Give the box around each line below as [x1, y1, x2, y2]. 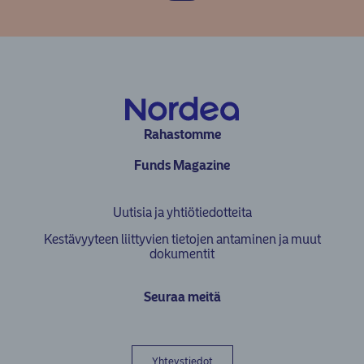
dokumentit [149, 245, 214, 262]
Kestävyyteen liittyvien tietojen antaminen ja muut [43, 231, 321, 247]
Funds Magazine [134, 157, 230, 173]
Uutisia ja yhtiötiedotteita [112, 204, 252, 220]
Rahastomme [143, 126, 221, 142]
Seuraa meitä [143, 288, 221, 305]
